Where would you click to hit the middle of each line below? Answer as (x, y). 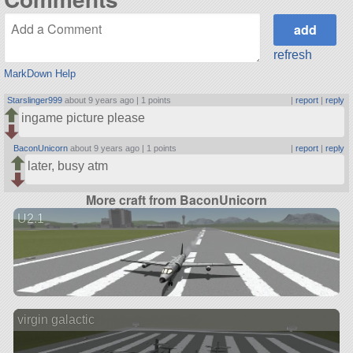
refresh (293, 54)
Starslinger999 (35, 100)
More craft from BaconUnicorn (176, 199)
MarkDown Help (39, 74)
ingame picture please (84, 118)
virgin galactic (56, 319)
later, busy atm (68, 166)
